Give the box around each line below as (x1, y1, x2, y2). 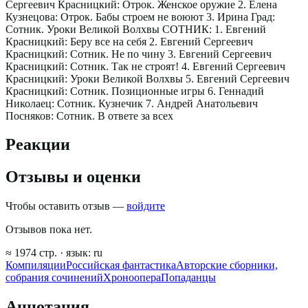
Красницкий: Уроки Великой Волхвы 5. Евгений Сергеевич (5, 72, 289, 85)
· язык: (60, 247, 93, 259)
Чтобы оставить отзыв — (5, 200, 126, 212)
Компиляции (5, 259, 66, 272)
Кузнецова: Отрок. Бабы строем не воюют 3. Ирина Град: (5, 10, 275, 23)
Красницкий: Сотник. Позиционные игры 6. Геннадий (5, 85, 264, 97)
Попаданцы (161, 272, 216, 284)
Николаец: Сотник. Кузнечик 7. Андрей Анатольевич (5, 97, 258, 109)
